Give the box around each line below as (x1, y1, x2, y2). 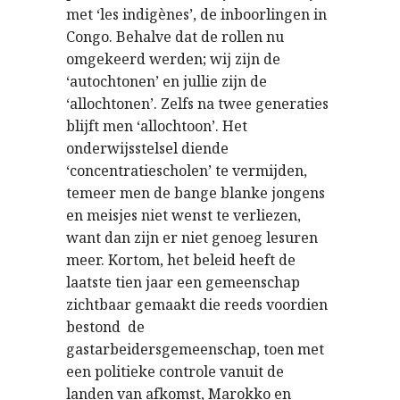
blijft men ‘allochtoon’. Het (66, 116, 247, 136)
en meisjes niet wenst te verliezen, (66, 205, 301, 225)
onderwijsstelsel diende (66, 138, 229, 158)
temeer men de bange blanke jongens (66, 183, 325, 203)
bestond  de (66, 317, 145, 337)
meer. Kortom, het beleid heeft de (66, 250, 296, 270)
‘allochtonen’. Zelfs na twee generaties (66, 94, 329, 113)
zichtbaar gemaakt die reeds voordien (66, 295, 328, 314)
